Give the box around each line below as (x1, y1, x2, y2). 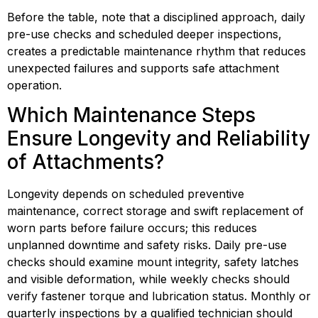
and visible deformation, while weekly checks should (7, 272, 290, 287)
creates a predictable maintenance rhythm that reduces (7, 43, 306, 58)
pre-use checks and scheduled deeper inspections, (7, 26, 282, 41)
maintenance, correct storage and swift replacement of (7, 204, 304, 219)
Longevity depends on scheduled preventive (7, 187, 244, 202)
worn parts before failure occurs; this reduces (7, 221, 257, 236)
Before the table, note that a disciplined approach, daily (7, 9, 305, 24)
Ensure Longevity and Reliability (7, 126, 310, 151)
